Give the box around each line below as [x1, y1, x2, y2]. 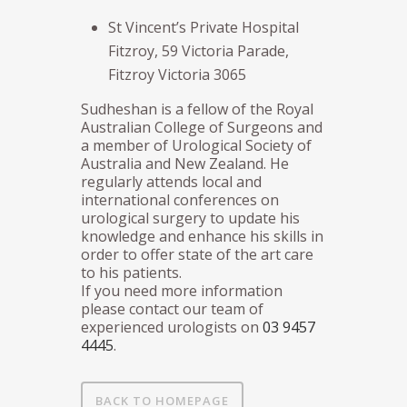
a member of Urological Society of [81, 134, 312, 155]
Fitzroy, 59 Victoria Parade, [108, 40, 289, 61]
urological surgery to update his [81, 207, 300, 228]
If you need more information [81, 280, 283, 301]
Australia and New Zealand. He [81, 153, 289, 174]
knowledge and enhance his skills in [81, 225, 323, 246]
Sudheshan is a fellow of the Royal [81, 98, 313, 119]
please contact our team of [81, 298, 263, 319]
